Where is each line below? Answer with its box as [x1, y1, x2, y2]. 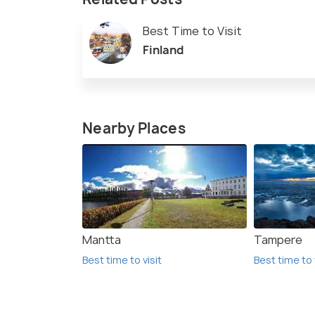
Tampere [254, 231, 302, 247]
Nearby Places [82, 118, 186, 138]
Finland [143, 41, 184, 58]
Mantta [82, 231, 121, 247]
